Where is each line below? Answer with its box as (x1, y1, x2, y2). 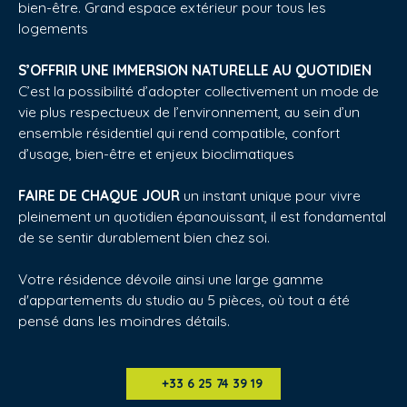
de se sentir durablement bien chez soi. (18, 227, 270, 246)
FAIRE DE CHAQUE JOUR (18, 185, 180, 204)
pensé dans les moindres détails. (18, 311, 230, 330)
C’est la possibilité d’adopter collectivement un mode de (18, 81, 379, 100)
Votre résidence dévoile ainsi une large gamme (18, 269, 323, 288)
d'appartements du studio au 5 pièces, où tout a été (18, 290, 350, 309)
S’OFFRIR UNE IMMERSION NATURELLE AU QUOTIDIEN (18, 60, 372, 79)
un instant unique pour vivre (180, 185, 361, 204)
